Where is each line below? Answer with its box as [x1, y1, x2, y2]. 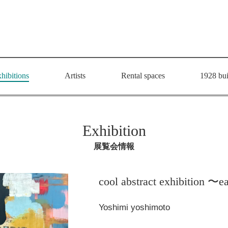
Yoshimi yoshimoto [99, 203, 170, 212]
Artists [64, 71, 85, 80]
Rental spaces [121, 71, 165, 80]
